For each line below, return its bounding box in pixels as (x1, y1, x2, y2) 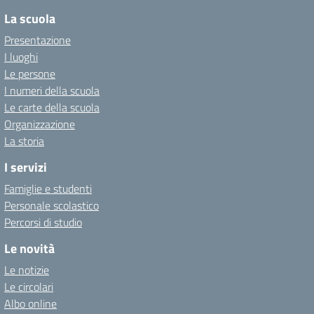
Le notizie (4, 261, 49, 278)
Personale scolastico (4, 197, 99, 214)
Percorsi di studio (4, 214, 82, 231)
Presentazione (4, 32, 71, 48)
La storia (4, 132, 44, 149)
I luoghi (4, 48, 38, 65)
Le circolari (4, 278, 53, 295)
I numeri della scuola (4, 82, 100, 99)
